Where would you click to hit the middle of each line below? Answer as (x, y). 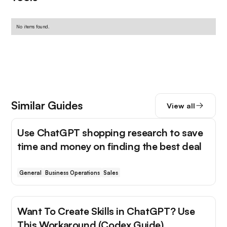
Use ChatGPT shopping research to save (110, 133)
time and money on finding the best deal (109, 146)
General (30, 173)
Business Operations (72, 173)
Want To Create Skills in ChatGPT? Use (106, 211)
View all (181, 106)
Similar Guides (47, 105)
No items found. (33, 26)
